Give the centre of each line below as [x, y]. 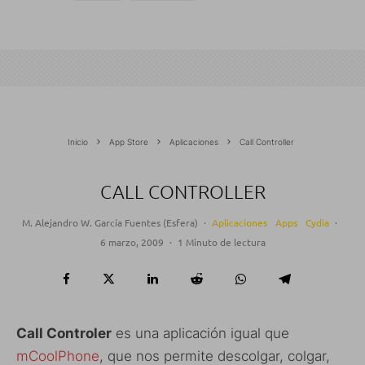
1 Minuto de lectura [221, 242]
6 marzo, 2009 [132, 242]
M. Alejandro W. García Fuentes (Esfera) [110, 223]
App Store [128, 142]
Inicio [77, 142]
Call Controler [64, 334]
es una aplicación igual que [200, 334]
